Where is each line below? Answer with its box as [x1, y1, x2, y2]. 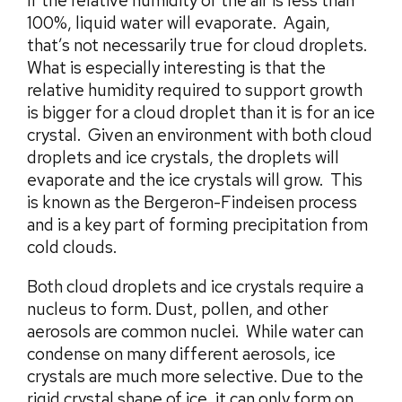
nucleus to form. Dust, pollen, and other [27, 297, 328, 320]
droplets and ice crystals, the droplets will [27, 145, 339, 169]
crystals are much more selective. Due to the [27, 364, 363, 388]
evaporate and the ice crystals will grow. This [27, 168, 363, 191]
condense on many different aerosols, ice [27, 342, 336, 365]
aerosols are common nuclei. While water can [27, 319, 363, 343]
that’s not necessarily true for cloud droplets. [27, 33, 367, 57]
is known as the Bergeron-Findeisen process [27, 190, 357, 214]
